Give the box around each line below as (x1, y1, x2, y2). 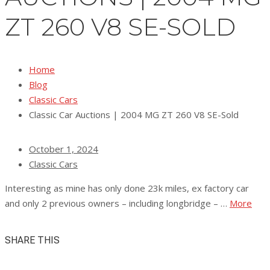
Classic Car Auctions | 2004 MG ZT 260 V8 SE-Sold (29, 108, 239, 121)
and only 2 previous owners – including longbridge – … (5, 197, 230, 210)
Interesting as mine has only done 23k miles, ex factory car (5, 182, 249, 195)
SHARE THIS (5, 234, 60, 246)
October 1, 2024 (29, 143, 98, 155)
